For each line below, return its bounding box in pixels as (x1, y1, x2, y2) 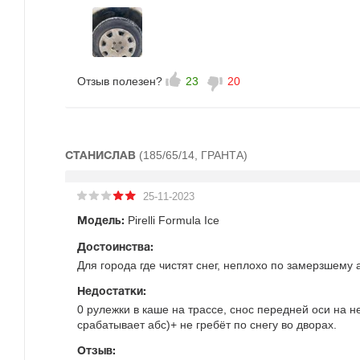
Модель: (77, 216, 125, 227)
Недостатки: (77, 287, 146, 297)
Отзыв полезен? (77, 75, 162, 88)
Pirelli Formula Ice (125, 214, 219, 227)
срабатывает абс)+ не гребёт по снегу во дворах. (77, 318, 337, 331)
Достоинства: (77, 243, 153, 253)
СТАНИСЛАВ (65, 151, 139, 162)
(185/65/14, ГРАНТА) (139, 149, 247, 162)
